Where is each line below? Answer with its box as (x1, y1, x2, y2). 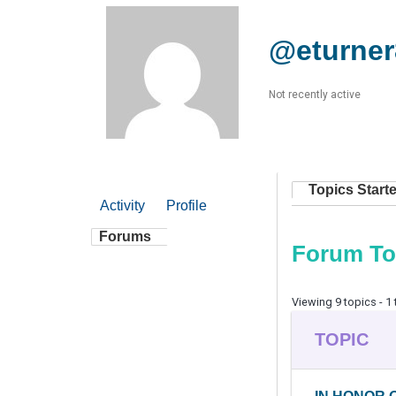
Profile (166, 197, 207, 213)
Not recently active (269, 88, 361, 101)
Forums (99, 228, 151, 244)
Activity (100, 197, 145, 213)
